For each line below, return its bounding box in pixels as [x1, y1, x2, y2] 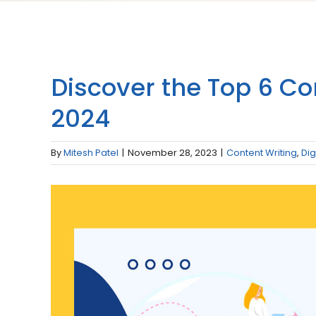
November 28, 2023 [128, 146, 217, 159]
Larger [50, 205, 86, 221]
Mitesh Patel [63, 146, 119, 159]
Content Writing [226, 146, 297, 159]
